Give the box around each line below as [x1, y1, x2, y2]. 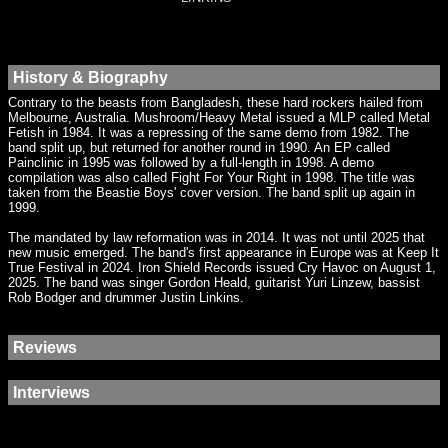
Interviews [13, 383, 90, 401]
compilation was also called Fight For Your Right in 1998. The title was [8, 170, 415, 185]
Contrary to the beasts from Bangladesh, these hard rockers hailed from [8, 95, 423, 110]
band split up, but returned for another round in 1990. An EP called [8, 140, 390, 155]
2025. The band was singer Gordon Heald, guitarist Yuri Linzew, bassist [8, 275, 420, 290]
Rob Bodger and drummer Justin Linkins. [8, 290, 244, 305]
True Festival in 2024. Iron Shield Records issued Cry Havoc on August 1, [8, 260, 436, 275]
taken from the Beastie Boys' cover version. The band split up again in [8, 185, 415, 200]
